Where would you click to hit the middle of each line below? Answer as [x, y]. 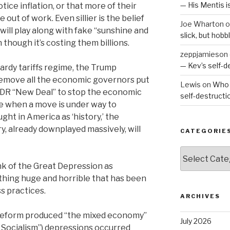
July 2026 [196, 221]
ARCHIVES [200, 196]
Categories [200, 151]
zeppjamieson [204, 54]
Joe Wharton [202, 24]
